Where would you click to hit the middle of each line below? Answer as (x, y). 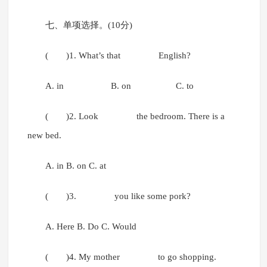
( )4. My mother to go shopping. (133, 257)
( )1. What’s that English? (119, 56)
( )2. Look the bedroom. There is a (135, 117)
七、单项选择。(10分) (89, 25)
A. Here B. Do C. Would (91, 227)
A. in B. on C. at (75, 166)
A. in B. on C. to (119, 86)
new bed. (45, 136)
